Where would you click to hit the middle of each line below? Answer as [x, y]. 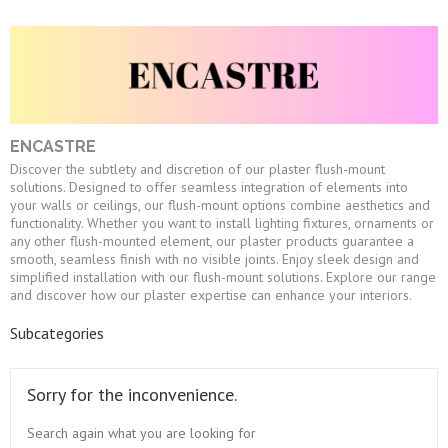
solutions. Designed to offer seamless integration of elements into [209, 187]
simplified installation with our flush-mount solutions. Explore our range [223, 277]
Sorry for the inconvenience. [132, 395]
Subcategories [57, 333]
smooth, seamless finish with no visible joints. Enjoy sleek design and [214, 259]
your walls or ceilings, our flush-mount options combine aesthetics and [220, 205]
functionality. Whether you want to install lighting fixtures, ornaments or [222, 223]
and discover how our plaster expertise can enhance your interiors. [211, 295]
